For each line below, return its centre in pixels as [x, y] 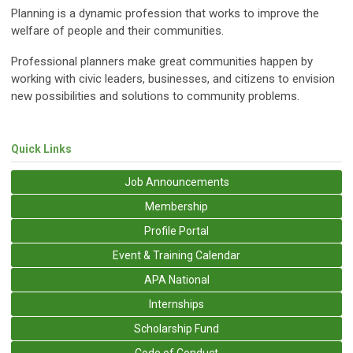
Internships [176, 304]
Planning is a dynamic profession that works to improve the [165, 13]
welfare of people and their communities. [117, 30]
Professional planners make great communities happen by [162, 61]
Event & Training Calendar [176, 255]
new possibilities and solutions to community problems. [155, 96]
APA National [176, 279]
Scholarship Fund [176, 328]
